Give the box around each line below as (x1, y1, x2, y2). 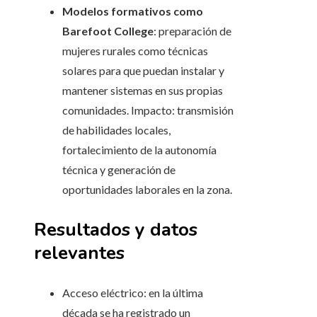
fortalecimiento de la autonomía (62, 143, 217, 157)
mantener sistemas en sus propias (62, 83, 223, 98)
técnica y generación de (62, 163, 175, 177)
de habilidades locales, (62, 123, 171, 137)
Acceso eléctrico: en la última (62, 286, 203, 300)
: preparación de (154, 24, 231, 38)
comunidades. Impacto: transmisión (62, 103, 234, 117)
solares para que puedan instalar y (62, 64, 224, 78)
